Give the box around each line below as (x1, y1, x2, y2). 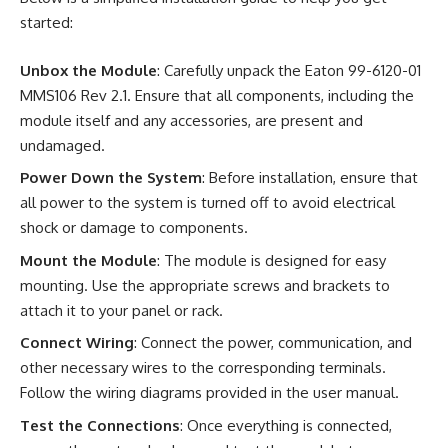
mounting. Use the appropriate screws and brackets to (20, 275, 390, 295)
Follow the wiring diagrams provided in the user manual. (20, 383, 399, 402)
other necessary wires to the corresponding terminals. (20, 358, 386, 377)
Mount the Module (20, 250, 157, 270)
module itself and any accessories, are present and (20, 110, 363, 130)
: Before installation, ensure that (202, 168, 418, 187)
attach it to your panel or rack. (20, 300, 223, 320)
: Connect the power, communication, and (134, 333, 412, 352)
